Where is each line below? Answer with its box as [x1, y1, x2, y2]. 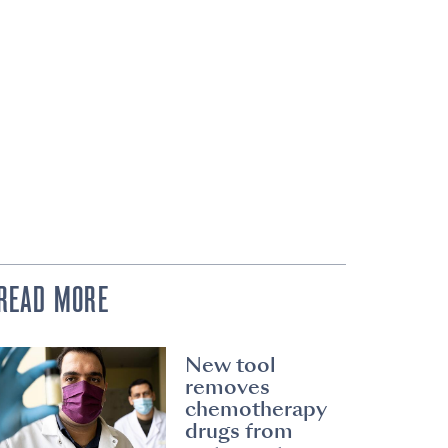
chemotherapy [185, 394, 328, 425]
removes [185, 372, 271, 403]
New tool [185, 350, 277, 381]
